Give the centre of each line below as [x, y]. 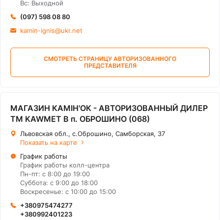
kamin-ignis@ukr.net [51, 30]
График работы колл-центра [65, 165]
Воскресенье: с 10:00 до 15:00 [68, 192]
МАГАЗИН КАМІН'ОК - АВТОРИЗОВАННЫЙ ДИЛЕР [109, 108]
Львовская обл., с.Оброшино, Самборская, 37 [93, 134]
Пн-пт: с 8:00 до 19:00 [55, 174]
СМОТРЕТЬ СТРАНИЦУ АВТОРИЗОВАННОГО [110, 59]
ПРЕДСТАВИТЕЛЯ [110, 66]
